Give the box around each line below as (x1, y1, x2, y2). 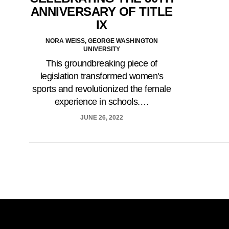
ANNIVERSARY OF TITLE (30, 5, 173, 19)
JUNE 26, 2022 (80, 114, 123, 122)
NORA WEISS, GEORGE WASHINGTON (45, 37, 158, 45)
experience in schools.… (54, 97, 149, 107)
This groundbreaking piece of (45, 58, 157, 69)
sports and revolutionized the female (32, 84, 171, 95)
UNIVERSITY (83, 45, 120, 53)
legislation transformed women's (40, 71, 163, 82)
